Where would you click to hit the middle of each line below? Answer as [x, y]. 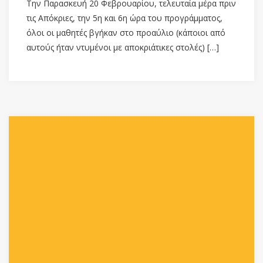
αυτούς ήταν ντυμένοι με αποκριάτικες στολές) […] [123, 47]
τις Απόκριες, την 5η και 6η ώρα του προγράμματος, [124, 18]
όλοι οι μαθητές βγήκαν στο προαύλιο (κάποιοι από [126, 32]
